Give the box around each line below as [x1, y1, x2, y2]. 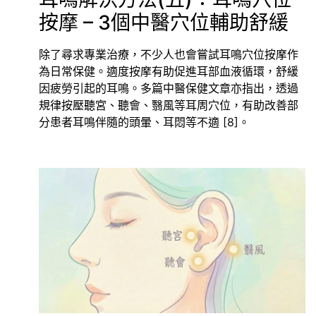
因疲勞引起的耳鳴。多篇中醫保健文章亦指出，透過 [39, 80, 298, 95]
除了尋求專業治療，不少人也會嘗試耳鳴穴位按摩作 [39, 47, 298, 61]
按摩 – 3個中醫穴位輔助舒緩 [39, 10, 288, 35]
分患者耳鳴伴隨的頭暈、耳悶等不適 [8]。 [39, 114, 250, 129]
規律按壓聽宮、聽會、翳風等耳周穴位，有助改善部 [39, 97, 298, 112]
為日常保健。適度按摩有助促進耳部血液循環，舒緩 [39, 63, 298, 78]
